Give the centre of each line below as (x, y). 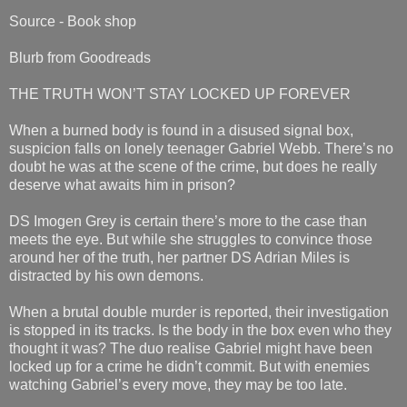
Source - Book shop (73, 22)
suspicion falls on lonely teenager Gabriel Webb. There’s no (201, 149)
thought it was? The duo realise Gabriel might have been (191, 349)
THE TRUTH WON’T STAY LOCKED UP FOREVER (180, 94)
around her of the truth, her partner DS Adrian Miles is (179, 258)
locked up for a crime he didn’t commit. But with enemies (189, 367)
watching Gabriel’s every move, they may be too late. (178, 385)
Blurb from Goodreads (80, 58)
